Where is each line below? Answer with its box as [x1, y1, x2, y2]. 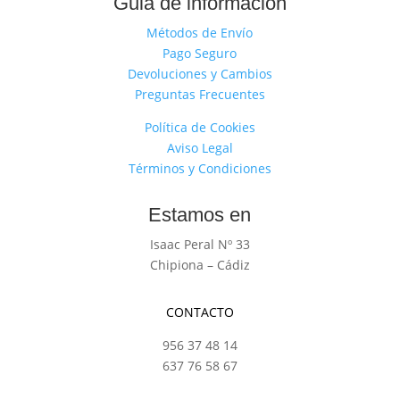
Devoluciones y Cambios [127, 65, 272, 82]
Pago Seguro [162, 45, 237, 62]
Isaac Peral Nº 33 [149, 236, 250, 253]
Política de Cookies [144, 119, 255, 136]
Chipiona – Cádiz [149, 256, 250, 273]
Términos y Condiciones [128, 160, 271, 177]
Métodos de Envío [146, 24, 254, 41]
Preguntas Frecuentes [134, 86, 265, 103]
